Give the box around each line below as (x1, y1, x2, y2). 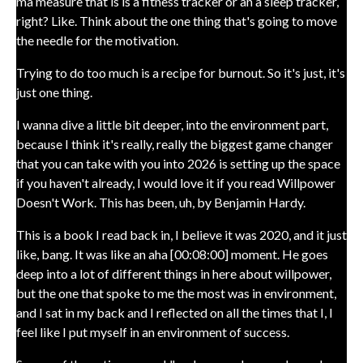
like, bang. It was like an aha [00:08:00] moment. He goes (16, 246, 328, 262)
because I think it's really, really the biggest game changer (16, 136, 333, 152)
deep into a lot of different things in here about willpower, (16, 266, 331, 281)
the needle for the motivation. (16, 32, 178, 48)
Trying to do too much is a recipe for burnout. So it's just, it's (16, 65, 345, 80)
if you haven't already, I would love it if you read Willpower (16, 175, 335, 190)
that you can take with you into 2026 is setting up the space (16, 156, 340, 171)
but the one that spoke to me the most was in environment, (16, 285, 336, 301)
